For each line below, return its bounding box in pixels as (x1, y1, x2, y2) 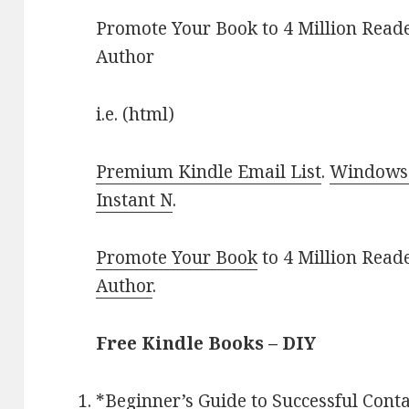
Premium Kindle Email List (96, 160, 322, 184)
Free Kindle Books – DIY (96, 331, 317, 356)
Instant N (96, 188, 173, 213)
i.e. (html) (96, 102, 175, 127)
